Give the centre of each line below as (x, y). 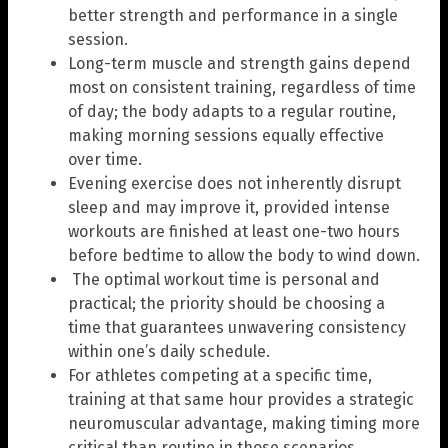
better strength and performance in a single (233, 16)
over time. (105, 160)
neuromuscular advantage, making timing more (244, 424)
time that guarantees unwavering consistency (237, 328)
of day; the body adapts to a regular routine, (232, 112)
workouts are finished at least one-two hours (234, 232)
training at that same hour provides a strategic (241, 400)
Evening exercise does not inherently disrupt (234, 184)
